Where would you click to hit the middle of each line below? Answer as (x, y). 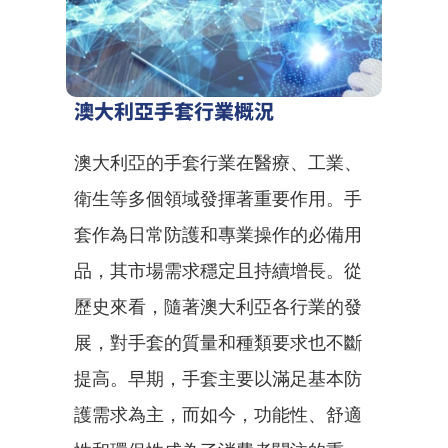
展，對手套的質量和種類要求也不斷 (218, 342)
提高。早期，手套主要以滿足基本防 (218, 378)
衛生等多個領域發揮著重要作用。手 (218, 198)
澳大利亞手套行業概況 (174, 110)
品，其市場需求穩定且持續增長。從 (218, 270)
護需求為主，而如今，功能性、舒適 (218, 414)
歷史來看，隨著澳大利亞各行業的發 (218, 306)
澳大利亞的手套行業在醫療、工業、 (218, 162)
